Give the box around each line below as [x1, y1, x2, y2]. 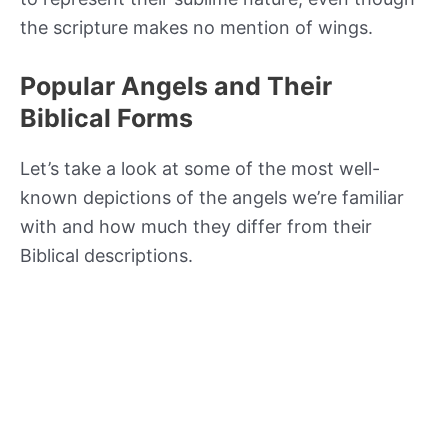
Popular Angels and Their [20, 71, 332, 102]
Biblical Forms [20, 103, 193, 134]
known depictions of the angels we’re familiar [20, 187, 404, 209]
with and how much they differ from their [20, 216, 372, 238]
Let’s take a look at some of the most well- [20, 158, 380, 180]
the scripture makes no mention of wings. [20, 16, 373, 38]
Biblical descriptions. [20, 245, 193, 267]
